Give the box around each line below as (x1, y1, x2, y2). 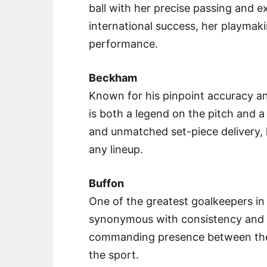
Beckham (89, 72, 138, 85)
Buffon (89, 177, 125, 190)
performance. (89, 38, 159, 51)
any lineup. (89, 143, 144, 156)
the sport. (89, 249, 139, 262)
